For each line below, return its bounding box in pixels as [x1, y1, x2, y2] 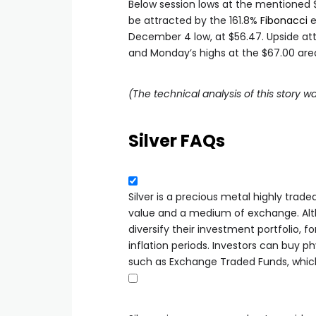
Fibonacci [260, 13, 308, 28]
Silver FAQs [128, 128, 225, 152]
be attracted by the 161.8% [128, 13, 260, 28]
